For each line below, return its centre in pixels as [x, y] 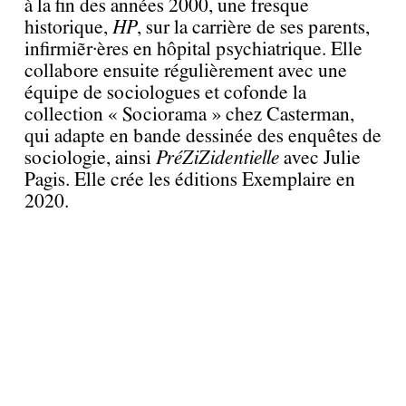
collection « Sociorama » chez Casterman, [189, 113]
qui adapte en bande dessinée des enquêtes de [203, 135]
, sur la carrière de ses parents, [253, 26]
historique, [68, 26]
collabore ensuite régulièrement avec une [185, 70]
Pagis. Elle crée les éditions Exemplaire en [189, 179]
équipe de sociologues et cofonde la [165, 92]
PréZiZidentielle [217, 157]
